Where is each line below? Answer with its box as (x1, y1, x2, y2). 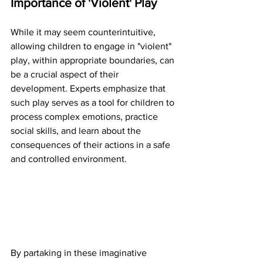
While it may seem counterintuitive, (11, 27, 158, 37)
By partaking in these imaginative (11, 248, 149, 258)
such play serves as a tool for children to (11, 97, 177, 107)
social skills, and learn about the (11, 126, 143, 136)
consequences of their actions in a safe (11, 140, 173, 150)
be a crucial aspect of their (11, 69, 121, 79)
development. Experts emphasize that (11, 83, 168, 93)
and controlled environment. (11, 154, 127, 164)
